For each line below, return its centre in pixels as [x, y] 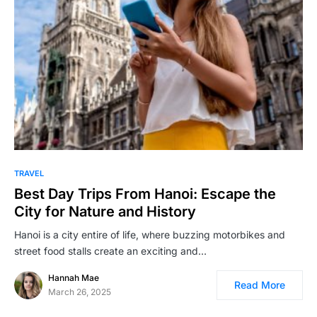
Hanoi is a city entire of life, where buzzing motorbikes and [150, 235]
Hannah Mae [74, 278]
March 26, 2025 [80, 292]
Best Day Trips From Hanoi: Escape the [145, 194]
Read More [260, 285]
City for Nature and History [105, 212]
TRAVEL [29, 174]
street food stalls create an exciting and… [110, 251]
